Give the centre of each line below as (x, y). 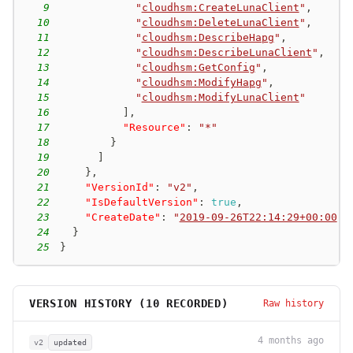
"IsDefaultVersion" (141, 202)
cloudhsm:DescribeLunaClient (227, 52)
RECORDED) (194, 303)
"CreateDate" (123, 217)
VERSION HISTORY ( (87, 303)
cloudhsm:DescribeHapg (208, 37)
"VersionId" (119, 187)
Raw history (294, 303)
